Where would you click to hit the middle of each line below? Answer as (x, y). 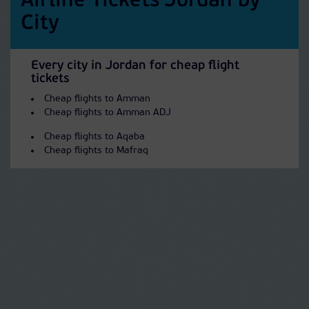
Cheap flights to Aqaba (94, 137)
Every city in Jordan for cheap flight (135, 66)
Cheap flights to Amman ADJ (108, 113)
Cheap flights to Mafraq (96, 151)
